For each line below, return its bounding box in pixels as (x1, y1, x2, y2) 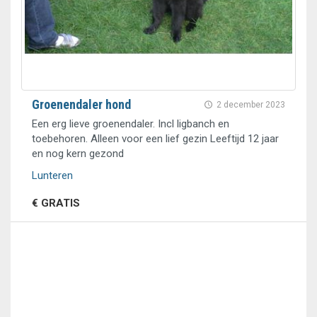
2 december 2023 (217, 100, 285, 110)
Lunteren (32, 169, 73, 182)
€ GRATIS (32, 197, 80, 209)
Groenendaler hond (32, 97, 131, 112)
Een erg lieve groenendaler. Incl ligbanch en (32, 117, 229, 130)
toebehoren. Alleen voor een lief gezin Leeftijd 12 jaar (32, 132, 279, 145)
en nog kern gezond (32, 147, 124, 160)
